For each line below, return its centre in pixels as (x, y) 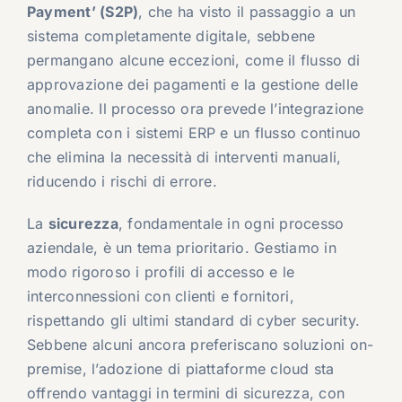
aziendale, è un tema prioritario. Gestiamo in (181, 248)
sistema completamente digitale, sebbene (171, 36)
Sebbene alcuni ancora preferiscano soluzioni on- (200, 345)
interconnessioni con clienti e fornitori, (160, 297)
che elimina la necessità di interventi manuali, (184, 157)
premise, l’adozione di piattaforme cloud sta (180, 369)
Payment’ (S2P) (83, 12)
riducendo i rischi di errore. (122, 182)
